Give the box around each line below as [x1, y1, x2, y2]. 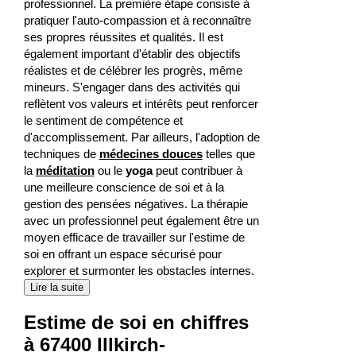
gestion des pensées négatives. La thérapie [23, 196, 248, 211]
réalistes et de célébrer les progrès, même [23, 63, 242, 77]
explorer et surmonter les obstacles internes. [23, 263, 254, 277]
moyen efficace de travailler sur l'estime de [23, 230, 245, 244]
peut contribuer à [152, 163, 242, 177]
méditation [35, 163, 95, 177]
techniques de [23, 146, 99, 161]
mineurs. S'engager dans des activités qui [23, 79, 240, 94]
